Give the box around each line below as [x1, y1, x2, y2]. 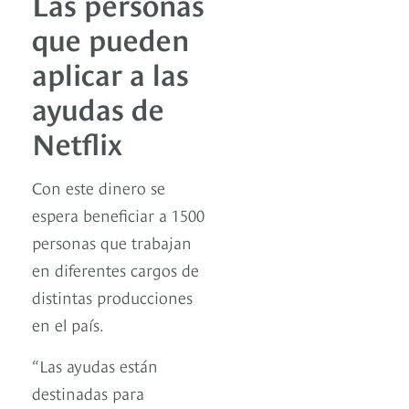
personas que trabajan [32, 230, 192, 254]
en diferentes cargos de [32, 257, 199, 281]
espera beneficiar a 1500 [32, 203, 204, 226]
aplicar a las [32, 52, 189, 93]
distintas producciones [32, 285, 193, 309]
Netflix [32, 121, 122, 163]
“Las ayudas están [32, 353, 158, 377]
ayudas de [32, 87, 164, 128]
